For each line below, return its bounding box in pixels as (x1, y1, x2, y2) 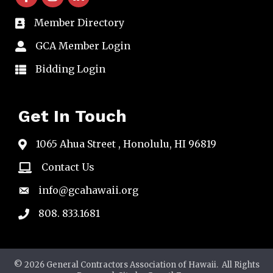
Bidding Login (35, 63, 105, 76)
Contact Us (41, 161, 94, 174)
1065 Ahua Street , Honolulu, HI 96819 (36, 138, 216, 151)
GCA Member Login (35, 40, 130, 52)
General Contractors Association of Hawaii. (44, 260, 220, 271)
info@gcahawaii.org (38, 184, 138, 197)
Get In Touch (18, 106, 127, 127)
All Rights (219, 260, 260, 271)
